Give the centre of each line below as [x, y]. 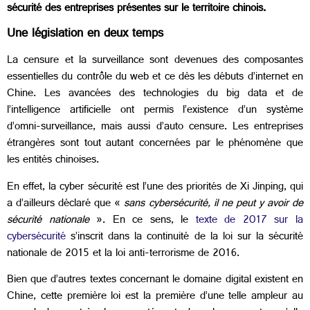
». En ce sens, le [142, 221]
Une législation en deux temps [85, 35]
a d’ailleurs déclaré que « [66, 204]
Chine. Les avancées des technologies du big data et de [155, 95]
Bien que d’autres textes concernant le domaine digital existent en [155, 281]
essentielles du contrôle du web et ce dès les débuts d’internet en [155, 78]
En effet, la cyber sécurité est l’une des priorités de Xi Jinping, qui [155, 188]
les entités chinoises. [55, 161]
